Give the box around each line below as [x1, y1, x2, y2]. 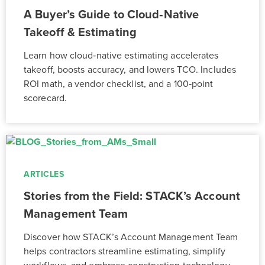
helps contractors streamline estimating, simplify [24, 245, 225, 257]
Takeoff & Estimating [24, 25, 140, 40]
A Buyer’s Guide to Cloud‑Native [24, 7, 199, 22]
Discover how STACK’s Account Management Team [24, 231, 238, 243]
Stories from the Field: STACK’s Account [24, 189, 240, 203]
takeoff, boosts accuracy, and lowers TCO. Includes [24, 63, 237, 76]
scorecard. [24, 92, 67, 104]
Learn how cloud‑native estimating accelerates [24, 49, 219, 62]
